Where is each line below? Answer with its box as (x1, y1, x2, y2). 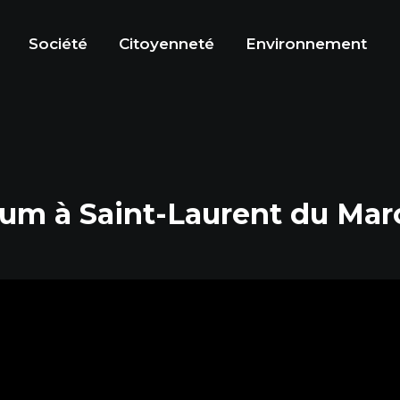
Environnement (246, 35, 367, 53)
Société (29, 35, 87, 53)
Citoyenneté (119, 35, 214, 53)
